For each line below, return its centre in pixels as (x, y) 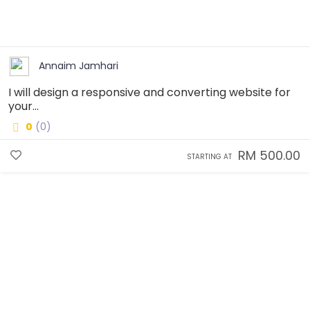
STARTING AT (209, 156)
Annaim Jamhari (79, 66)
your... (24, 106)
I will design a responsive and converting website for (149, 92)
